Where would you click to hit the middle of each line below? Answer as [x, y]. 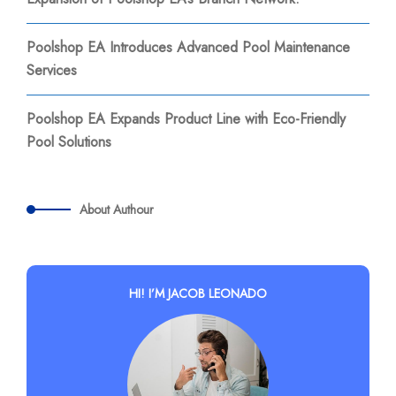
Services [52, 70]
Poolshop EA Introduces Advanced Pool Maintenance [188, 47]
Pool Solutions [69, 142]
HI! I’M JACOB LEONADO [198, 293]
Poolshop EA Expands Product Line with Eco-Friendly [186, 119]
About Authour [117, 209]
